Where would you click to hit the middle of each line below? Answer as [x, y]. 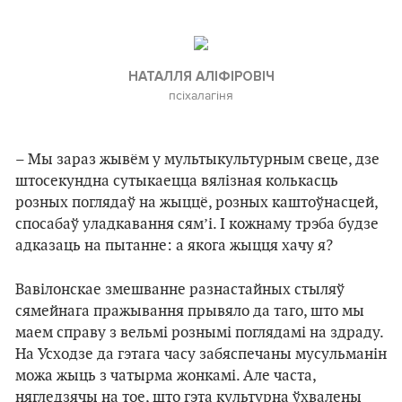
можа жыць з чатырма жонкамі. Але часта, [166, 376]
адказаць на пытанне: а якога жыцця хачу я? [174, 246]
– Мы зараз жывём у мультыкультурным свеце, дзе [197, 160]
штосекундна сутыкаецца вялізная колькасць [177, 181]
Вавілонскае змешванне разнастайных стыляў [180, 290]
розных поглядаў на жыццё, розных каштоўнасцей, [197, 203]
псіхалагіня [201, 95]
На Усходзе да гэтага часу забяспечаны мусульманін [201, 354]
